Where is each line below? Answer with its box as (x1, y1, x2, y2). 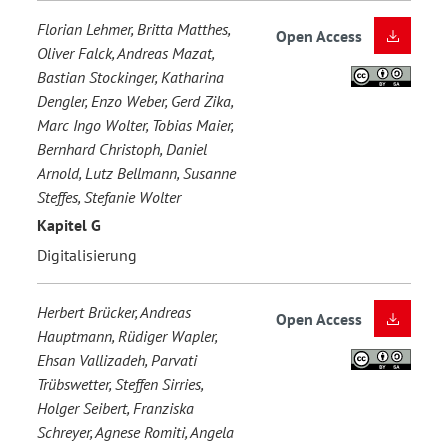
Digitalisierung (37, 244, 137, 265)
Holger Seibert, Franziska (37, 397, 194, 418)
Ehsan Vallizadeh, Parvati (37, 349, 197, 370)
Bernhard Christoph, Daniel (37, 138, 207, 159)
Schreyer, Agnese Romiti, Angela (37, 421, 234, 442)
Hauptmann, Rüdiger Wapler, (37, 325, 217, 346)
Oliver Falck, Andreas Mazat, (37, 42, 214, 63)
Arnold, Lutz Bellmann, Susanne (37, 162, 236, 183)
